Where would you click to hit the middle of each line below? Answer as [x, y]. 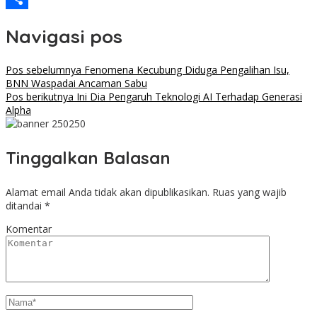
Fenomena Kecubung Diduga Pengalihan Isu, [185, 70]
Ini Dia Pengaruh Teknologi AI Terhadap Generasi [188, 97]
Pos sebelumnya [44, 70]
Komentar [29, 229]
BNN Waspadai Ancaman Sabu [76, 83]
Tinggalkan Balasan [88, 158]
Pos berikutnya [40, 97]
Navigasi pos [64, 36]
